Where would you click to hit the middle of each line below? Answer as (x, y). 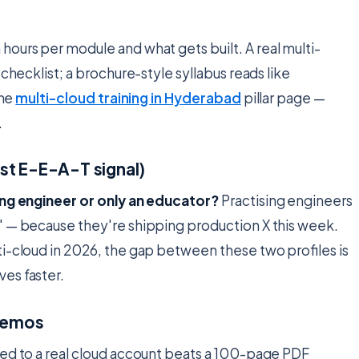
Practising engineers (286, 201)
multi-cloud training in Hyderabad (128, 97)
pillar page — (283, 97)
